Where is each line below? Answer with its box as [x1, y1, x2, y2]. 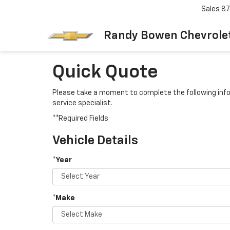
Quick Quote [52, 63, 158, 82]
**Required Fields [52, 115, 108, 122]
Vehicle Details [52, 135, 138, 147]
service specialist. [52, 100, 112, 107]
